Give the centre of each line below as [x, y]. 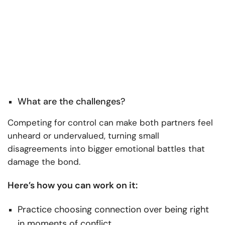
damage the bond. [44, 161]
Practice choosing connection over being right [113, 209]
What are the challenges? [71, 101]
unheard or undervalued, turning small [83, 135]
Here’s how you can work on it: [73, 185]
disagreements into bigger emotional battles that [106, 148]
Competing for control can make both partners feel [110, 122]
